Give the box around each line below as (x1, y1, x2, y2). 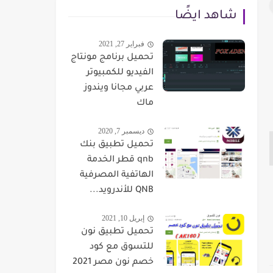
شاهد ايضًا (175, 10, 237, 23)
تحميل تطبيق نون (81, 227, 154, 237)
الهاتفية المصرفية (80, 171, 154, 180)
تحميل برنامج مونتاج (71, 53, 154, 63)
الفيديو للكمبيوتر (87, 68, 154, 78)
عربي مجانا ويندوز (84, 83, 154, 93)
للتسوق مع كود (90, 243, 154, 252)
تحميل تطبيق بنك (80, 140, 154, 150)
